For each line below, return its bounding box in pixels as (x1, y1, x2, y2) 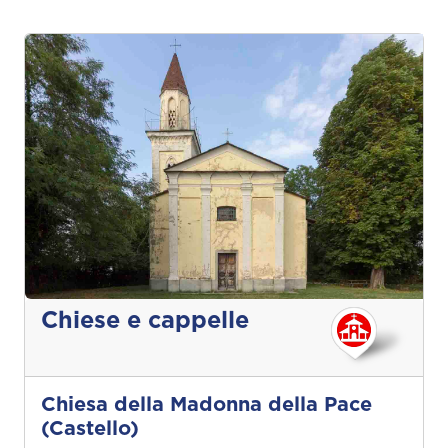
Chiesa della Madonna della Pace (41, 395, 372, 416)
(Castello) (41, 419, 139, 440)
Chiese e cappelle (41, 309, 249, 334)
